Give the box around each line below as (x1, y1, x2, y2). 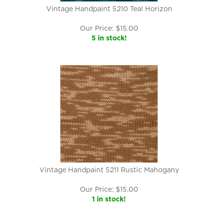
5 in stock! (91, 34, 127, 42)
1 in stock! (92, 195, 126, 203)
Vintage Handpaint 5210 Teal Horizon (46, 5, 172, 13)
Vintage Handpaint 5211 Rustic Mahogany (39, 166, 179, 174)
